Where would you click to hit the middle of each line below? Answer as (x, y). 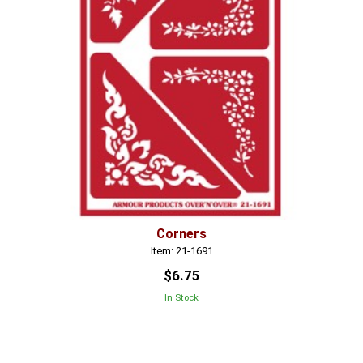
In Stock (181, 298)
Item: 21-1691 (181, 251)
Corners (181, 233)
